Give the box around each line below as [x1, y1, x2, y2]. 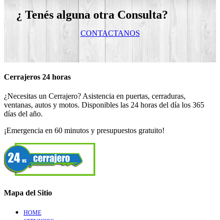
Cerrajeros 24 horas [4, 73, 71, 82]
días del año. [4, 110, 43, 118]
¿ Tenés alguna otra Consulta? [16, 8, 168, 21]
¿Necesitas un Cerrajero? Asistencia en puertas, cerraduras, [4, 92, 186, 101]
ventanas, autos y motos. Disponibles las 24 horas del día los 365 [4, 101, 204, 110]
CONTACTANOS [80, 28, 140, 37]
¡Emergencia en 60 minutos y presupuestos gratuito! [4, 126, 165, 135]
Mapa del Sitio [4, 188, 52, 197]
